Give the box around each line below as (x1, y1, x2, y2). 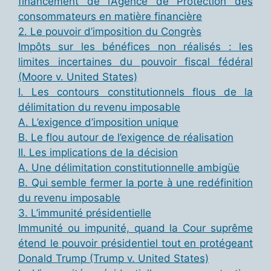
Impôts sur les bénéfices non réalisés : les (18, 41, 253, 53)
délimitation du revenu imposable (18, 101, 180, 114)
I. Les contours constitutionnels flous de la (18, 86, 253, 99)
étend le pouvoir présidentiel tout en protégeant (18, 237, 253, 250)
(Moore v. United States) (18, 71, 137, 83)
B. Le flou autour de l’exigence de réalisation (18, 131, 233, 144)
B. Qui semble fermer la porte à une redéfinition (18, 177, 253, 189)
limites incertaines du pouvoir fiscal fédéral (18, 56, 253, 68)
